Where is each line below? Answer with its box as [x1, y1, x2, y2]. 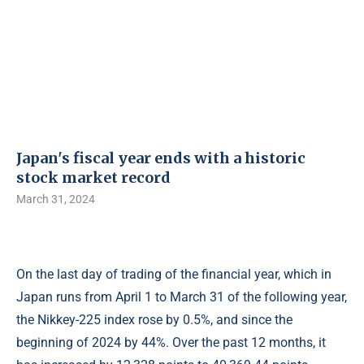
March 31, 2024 [16, 193, 95, 206]
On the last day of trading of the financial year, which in [16, 266, 331, 282]
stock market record [16, 168, 171, 187]
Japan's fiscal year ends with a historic [16, 149, 305, 167]
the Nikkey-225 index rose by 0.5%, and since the [16, 312, 292, 327]
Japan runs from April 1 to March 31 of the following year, [16, 289, 347, 305]
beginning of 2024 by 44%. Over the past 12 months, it [16, 335, 326, 350]
